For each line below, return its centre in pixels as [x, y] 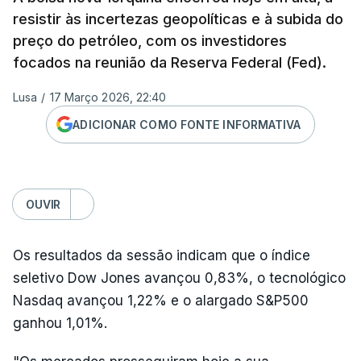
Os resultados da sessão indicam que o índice [162, 255]
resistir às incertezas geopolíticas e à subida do [178, 19]
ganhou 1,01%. [60, 323]
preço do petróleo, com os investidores [150, 41]
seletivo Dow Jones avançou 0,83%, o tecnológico [179, 278]
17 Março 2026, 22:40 [108, 97]
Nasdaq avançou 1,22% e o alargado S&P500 [161, 301]
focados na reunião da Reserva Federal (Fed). [170, 62]
